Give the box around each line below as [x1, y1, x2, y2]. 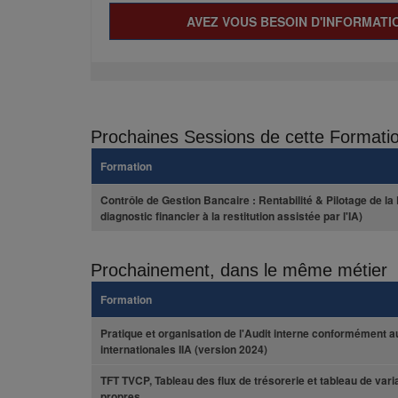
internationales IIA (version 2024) [100, 341, 267, 357]
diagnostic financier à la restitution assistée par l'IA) [100, 208, 362, 224]
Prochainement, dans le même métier [91, 260, 387, 280]
